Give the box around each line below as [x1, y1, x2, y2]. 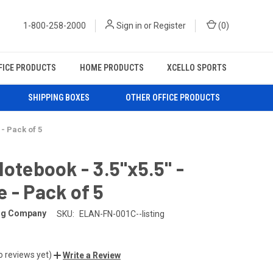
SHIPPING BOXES [28, 92, 90, 102]
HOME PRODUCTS [79, 63, 144, 73]
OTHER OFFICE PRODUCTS [126, 92, 221, 102]
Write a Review [63, 250, 121, 260]
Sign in [116, 21, 142, 30]
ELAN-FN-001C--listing [79, 208, 165, 219]
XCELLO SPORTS [166, 63, 227, 73]
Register [154, 21, 186, 30]
